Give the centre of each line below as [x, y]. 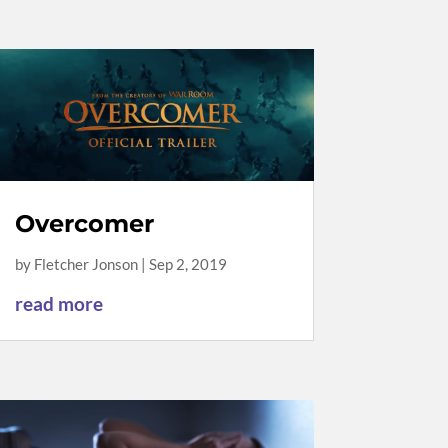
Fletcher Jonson [85, 264]
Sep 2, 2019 [187, 264]
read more [58, 304]
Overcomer [84, 224]
